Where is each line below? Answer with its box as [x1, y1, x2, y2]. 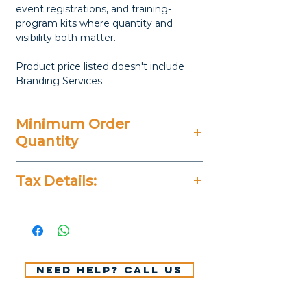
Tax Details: [16, 173, 97, 190]
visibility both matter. [16, 32, 116, 45]
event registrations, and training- [16, 3, 171, 16]
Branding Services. [16, 75, 104, 88]
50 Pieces [16, 162, 79, 178]
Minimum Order [16, 116, 130, 133]
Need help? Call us [36, 263, 183, 277]
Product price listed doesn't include [16, 60, 184, 73]
